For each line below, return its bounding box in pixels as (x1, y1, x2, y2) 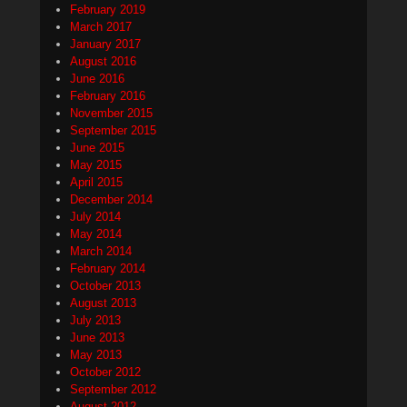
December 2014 (70, 193, 153, 207)
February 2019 (70, 3, 145, 17)
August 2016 (70, 55, 136, 69)
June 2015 (70, 141, 124, 155)
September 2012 (70, 382, 156, 397)
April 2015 (70, 175, 123, 190)
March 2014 (70, 244, 132, 259)
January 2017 (70, 37, 141, 52)
